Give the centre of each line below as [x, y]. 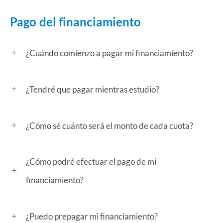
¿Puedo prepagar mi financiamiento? [92, 216]
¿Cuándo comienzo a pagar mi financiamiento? [110, 53]
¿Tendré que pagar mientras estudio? [93, 89]
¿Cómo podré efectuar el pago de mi [91, 162]
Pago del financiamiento [76, 22]
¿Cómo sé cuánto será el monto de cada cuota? [110, 125]
